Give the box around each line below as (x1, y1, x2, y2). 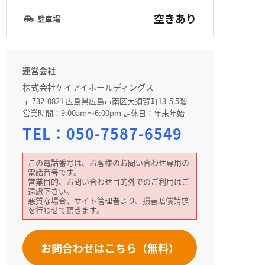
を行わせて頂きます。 (28, 204, 104, 215)
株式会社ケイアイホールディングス (22, 81, 154, 93)
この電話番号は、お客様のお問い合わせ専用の (28, 157, 189, 168)
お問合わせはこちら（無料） (40, 240, 179, 256)
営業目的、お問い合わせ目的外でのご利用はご (28, 176, 189, 187)
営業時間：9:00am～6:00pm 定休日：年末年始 (22, 107, 185, 118)
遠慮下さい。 (28, 185, 74, 196)
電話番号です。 (28, 166, 81, 177)
